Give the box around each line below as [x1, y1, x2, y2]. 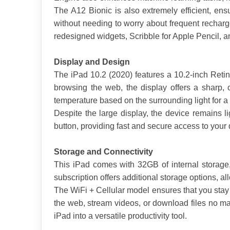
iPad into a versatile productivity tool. [54, 212, 187, 221]
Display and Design [54, 57, 130, 67]
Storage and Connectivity [54, 147, 153, 157]
